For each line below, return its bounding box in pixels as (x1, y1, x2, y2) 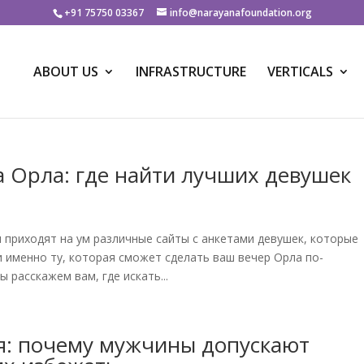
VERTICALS (267, 63, 333, 80)
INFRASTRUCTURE (136, 63, 246, 80)
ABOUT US (33, 63, 98, 80)
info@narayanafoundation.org (169, 6, 312, 19)
